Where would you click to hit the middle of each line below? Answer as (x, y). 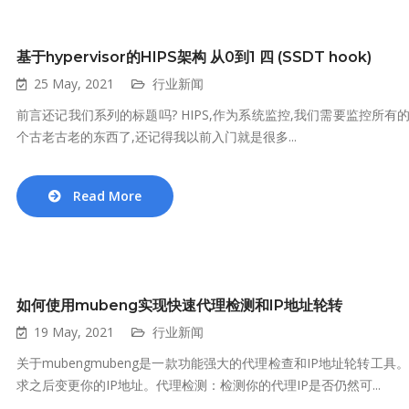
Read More (107, 196)
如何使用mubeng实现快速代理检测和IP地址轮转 (179, 305)
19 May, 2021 (74, 332)
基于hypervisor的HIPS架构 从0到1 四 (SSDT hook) (194, 57)
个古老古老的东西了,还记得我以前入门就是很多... (157, 136)
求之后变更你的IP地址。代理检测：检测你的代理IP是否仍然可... (199, 385)
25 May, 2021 (74, 84)
